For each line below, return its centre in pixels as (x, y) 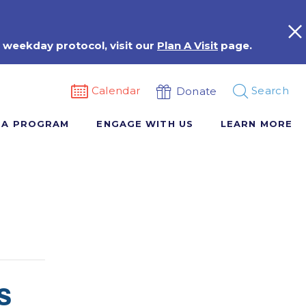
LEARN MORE (256, 124)
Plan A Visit (187, 45)
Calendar (116, 91)
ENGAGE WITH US (145, 124)
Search (270, 91)
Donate (196, 91)
